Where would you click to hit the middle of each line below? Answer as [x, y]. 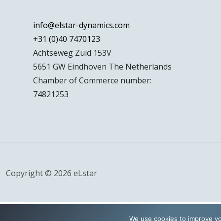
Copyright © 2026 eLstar [52, 173]
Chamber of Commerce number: [92, 80]
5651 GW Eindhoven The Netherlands [103, 67]
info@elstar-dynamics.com [82, 25]
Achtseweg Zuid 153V [73, 53]
